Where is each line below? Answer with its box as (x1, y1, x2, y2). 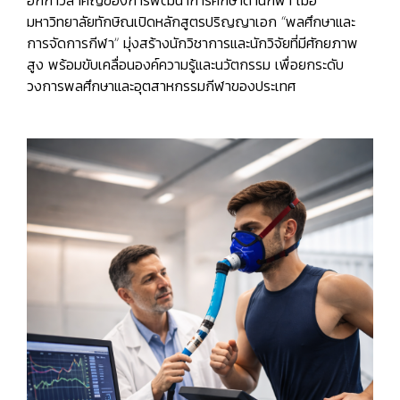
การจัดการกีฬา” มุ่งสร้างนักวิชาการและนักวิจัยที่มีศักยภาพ (27, 34, 358, 53)
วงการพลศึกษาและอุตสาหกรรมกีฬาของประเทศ (27, 77, 296, 96)
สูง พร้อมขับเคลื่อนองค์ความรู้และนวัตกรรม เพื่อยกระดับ (27, 55, 344, 74)
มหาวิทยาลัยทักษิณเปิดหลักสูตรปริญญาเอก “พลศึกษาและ (27, 12, 355, 31)
